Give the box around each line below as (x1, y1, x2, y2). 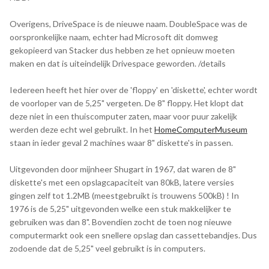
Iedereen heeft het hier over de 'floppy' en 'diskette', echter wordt (10, 85, 258, 95)
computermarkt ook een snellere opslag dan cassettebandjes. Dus (10, 230, 257, 241)
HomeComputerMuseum (154, 124, 247, 135)
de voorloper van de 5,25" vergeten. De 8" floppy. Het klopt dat (10, 98, 244, 109)
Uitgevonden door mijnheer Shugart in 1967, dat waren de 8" (10, 164, 236, 175)
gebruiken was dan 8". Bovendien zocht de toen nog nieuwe (10, 217, 232, 228)
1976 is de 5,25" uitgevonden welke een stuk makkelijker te (10, 204, 231, 214)
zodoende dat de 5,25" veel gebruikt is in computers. (10, 243, 205, 254)
